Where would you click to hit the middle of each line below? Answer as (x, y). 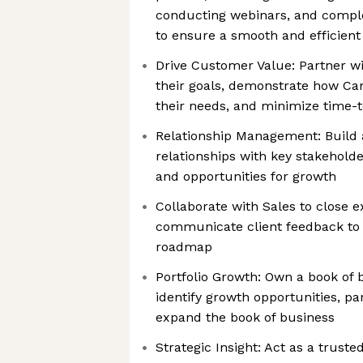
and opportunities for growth (246, 176)
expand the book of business (245, 317)
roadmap (184, 247)
